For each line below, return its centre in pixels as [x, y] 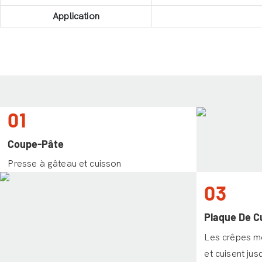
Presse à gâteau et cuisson [65, 164]
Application [76, 16]
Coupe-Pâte [36, 144]
